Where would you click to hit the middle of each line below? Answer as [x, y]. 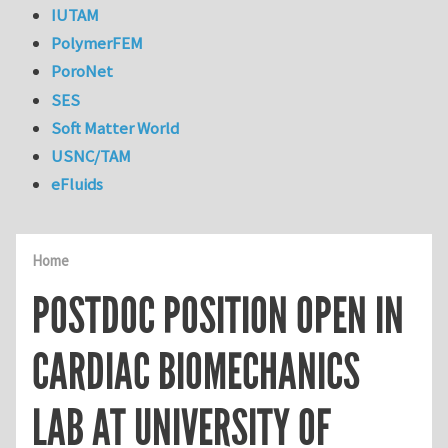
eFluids [77, 184]
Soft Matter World [115, 127]
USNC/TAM [91, 156]
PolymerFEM [97, 43]
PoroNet [82, 71]
